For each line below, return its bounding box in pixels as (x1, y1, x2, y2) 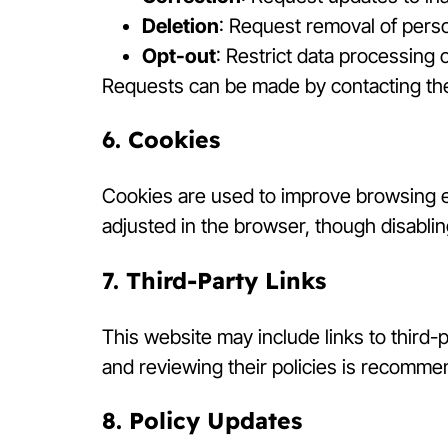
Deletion (142, 13, 219, 38)
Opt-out (142, 43, 216, 68)
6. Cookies (102, 125, 220, 155)
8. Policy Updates (102, 405, 302, 435)
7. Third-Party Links (102, 265, 326, 295)
